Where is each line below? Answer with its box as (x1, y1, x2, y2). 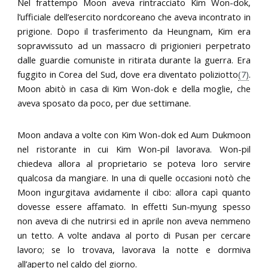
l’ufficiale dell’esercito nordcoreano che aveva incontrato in (17, 10, 251, 23)
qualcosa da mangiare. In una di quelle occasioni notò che (17, 171, 251, 184)
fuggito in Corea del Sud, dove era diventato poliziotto (17, 68, 238, 80)
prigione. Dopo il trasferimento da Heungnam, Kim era (17, 25, 251, 37)
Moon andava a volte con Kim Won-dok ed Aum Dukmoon (17, 128, 251, 141)
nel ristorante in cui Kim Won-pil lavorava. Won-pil (17, 142, 251, 155)
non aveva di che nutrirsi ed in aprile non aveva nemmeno (17, 214, 251, 227)
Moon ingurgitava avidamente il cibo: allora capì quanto (17, 185, 251, 198)
